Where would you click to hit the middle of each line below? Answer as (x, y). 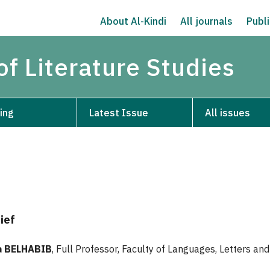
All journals (207, 21)
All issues (228, 112)
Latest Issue (119, 112)
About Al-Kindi (133, 21)
